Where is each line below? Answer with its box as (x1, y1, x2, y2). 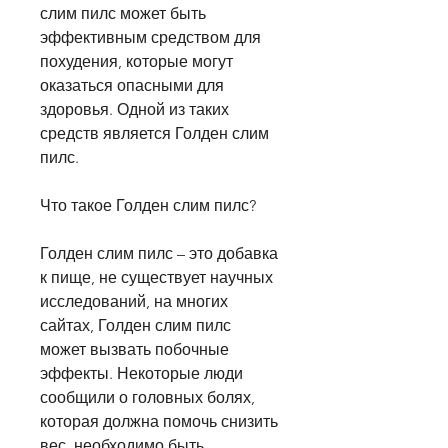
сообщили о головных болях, (40, 388, 255, 408)
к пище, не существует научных (40, 268, 273, 288)
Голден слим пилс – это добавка (40, 244, 278, 264)
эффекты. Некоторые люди (40, 364, 243, 384)
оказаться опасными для (40, 76, 224, 96)
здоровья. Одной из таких (40, 100, 229, 120)
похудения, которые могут (40, 52, 233, 72)
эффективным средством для (40, 28, 261, 48)
